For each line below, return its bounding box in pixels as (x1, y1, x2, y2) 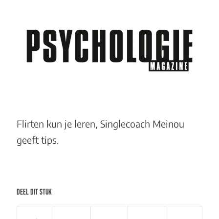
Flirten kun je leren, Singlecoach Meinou (16, 117, 184, 130)
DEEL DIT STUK (16, 187, 52, 197)
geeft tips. (16, 133, 59, 146)
